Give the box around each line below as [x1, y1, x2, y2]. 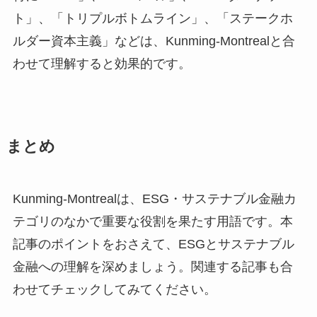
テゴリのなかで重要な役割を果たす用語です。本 [12, 214, 293, 229]
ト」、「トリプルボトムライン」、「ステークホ [12, 11, 293, 25]
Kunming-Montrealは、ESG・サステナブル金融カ [12, 191, 296, 206]
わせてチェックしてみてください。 [12, 282, 217, 296]
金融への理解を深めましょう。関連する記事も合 [12, 259, 293, 274]
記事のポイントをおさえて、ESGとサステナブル [12, 236, 294, 251]
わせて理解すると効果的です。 [12, 56, 191, 71]
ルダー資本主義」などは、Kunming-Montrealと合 [12, 33, 295, 48]
